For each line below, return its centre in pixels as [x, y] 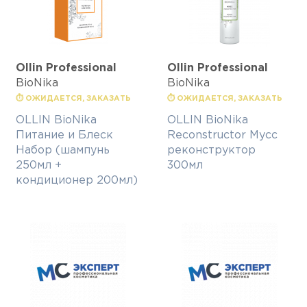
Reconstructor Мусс [222, 136]
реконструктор [211, 151]
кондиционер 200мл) [77, 181]
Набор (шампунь [63, 151]
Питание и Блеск [64, 136]
